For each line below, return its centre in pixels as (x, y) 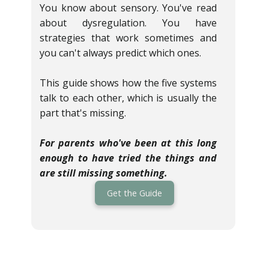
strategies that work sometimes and (128, 38)
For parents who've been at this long (128, 143)
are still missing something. (104, 173)
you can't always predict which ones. (120, 53)
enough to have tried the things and (128, 158)
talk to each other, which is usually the (128, 98)
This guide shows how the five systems (128, 83)
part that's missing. (83, 113)
